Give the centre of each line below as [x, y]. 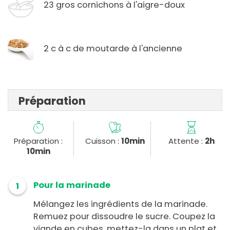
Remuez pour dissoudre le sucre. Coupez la [124, 217]
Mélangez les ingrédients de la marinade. [120, 204]
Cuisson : [103, 141]
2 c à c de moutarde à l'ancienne [113, 48]
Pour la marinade [72, 185]
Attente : [187, 141]
